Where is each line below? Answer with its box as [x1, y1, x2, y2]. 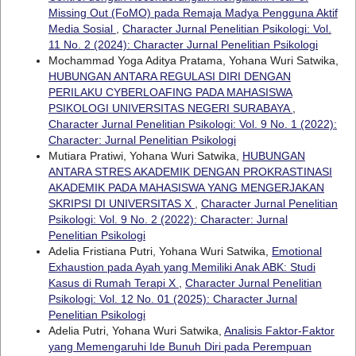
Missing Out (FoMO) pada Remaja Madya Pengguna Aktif [48, 6, 338, 19]
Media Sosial [48, 21, 116, 35]
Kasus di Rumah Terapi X [48, 276, 179, 289]
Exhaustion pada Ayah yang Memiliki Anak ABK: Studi [48, 260, 315, 273]
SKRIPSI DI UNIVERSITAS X [48, 196, 195, 210]
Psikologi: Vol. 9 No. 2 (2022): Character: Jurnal [48, 212, 288, 226]
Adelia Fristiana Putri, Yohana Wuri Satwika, [48, 244, 272, 257]
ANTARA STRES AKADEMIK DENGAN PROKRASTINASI [48, 164, 332, 178]
